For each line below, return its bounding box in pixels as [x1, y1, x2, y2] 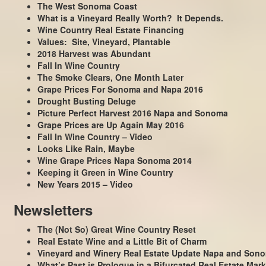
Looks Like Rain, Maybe [37, 142, 135, 154]
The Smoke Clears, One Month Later [37, 71, 183, 83]
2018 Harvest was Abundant [37, 47, 151, 59]
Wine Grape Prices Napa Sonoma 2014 [37, 154, 192, 166]
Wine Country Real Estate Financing [37, 23, 184, 36]
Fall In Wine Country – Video [37, 130, 153, 142]
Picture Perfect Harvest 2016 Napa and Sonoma [37, 106, 228, 119]
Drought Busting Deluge [37, 94, 136, 107]
